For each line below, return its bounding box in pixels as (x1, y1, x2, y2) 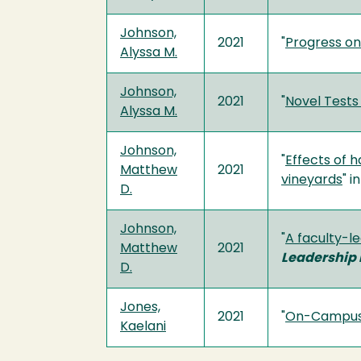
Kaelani (120, 320, 166, 334)
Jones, (120, 301, 160, 314)
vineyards (281, 173, 342, 187)
